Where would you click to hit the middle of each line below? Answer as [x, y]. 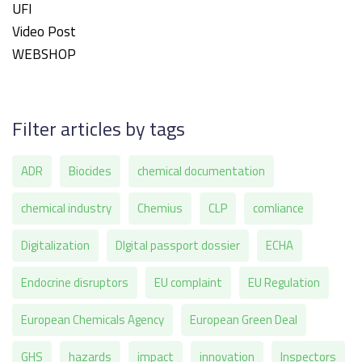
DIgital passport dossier [178, 246]
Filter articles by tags [99, 129]
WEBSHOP [44, 55]
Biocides [90, 171]
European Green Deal [244, 320]
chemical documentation [201, 171]
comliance [278, 208]
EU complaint [188, 283]
